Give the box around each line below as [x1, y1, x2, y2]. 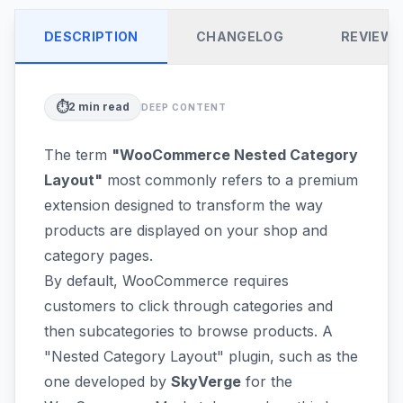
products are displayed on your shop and [44, 221, 327, 239]
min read [76, 100, 130, 113]
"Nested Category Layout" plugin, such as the [44, 347, 358, 365]
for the [241, 372, 292, 390]
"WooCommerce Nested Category [112, 146, 358, 164]
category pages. [44, 246, 153, 264]
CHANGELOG [195, 29, 283, 44]
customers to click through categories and [44, 297, 333, 315]
